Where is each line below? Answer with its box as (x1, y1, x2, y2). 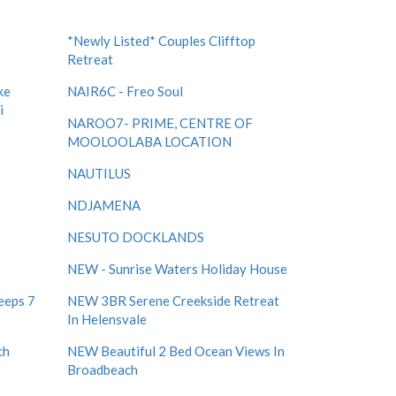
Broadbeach (67, 362, 138, 377)
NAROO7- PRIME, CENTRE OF (67, 115, 253, 131)
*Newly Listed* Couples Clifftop (67, 33, 255, 49)
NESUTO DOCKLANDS (67, 229, 204, 245)
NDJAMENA (67, 197, 141, 213)
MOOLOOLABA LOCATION (67, 133, 232, 149)
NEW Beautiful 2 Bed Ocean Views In (67, 343, 285, 359)
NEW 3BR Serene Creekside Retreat (67, 293, 279, 308)
